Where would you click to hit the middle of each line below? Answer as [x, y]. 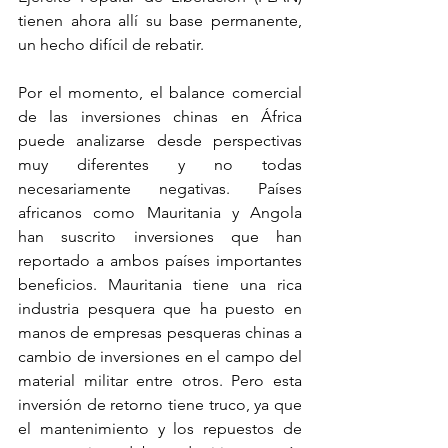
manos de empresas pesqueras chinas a [160, 332]
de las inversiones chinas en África [160, 116]
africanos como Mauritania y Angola [160, 212]
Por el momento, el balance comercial [160, 92]
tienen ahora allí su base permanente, [160, 20]
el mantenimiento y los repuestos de [160, 428]
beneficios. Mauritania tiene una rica [160, 284]
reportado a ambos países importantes [160, 260]
